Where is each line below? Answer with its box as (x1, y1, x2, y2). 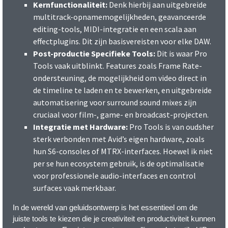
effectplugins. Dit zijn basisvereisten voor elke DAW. (33, 36, 211, 46)
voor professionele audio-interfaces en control (33, 170, 196, 181)
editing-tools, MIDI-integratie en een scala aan (33, 23, 196, 34)
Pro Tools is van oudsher (128, 121, 214, 132)
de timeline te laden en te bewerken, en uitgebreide (33, 84, 212, 95)
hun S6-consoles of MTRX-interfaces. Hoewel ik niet (33, 146, 213, 156)
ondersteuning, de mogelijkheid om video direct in (33, 72, 207, 83)
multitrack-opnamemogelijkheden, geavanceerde (33, 11, 206, 22)
